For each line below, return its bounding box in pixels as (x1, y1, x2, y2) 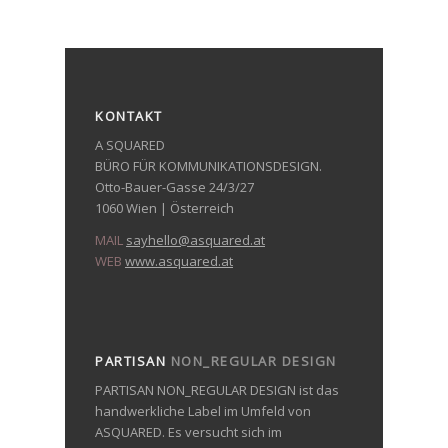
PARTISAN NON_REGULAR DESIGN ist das (95, 380, 339, 399)
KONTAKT (95, 106, 163, 125)
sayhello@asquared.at (126, 230, 265, 249)
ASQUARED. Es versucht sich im (95, 422, 282, 441)
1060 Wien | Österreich (95, 198, 234, 217)
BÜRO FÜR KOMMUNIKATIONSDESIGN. (95, 156, 322, 175)
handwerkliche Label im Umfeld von (95, 401, 311, 420)
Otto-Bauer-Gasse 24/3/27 (95, 177, 254, 196)
